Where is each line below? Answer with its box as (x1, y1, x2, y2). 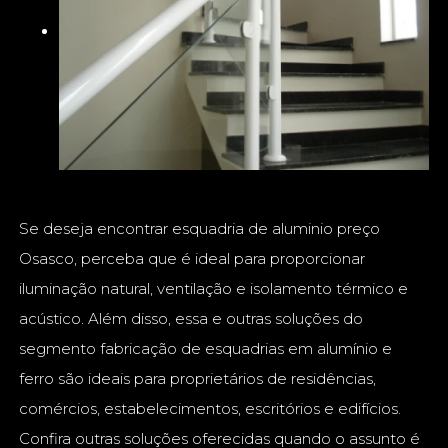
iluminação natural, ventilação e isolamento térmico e (19, 279, 409, 299)
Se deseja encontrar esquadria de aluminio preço (19, 219, 381, 239)
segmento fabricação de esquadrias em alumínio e (19, 339, 393, 359)
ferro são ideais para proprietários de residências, (19, 369, 377, 389)
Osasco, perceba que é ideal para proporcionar (19, 249, 366, 269)
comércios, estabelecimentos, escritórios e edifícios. (19, 399, 402, 419)
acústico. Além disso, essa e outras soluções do (19, 309, 364, 329)
